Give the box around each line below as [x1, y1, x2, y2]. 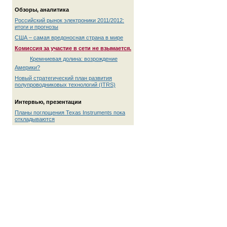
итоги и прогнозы [15, 24, 58, 30]
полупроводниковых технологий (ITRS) [15, 82, 116, 88]
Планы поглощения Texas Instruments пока [15, 109, 125, 116]
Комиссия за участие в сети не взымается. [15, 45, 131, 51]
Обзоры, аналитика [15, 7, 69, 13]
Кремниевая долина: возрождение [30, 56, 118, 62]
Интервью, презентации [15, 99, 82, 105]
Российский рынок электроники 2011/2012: [15, 17, 124, 23]
